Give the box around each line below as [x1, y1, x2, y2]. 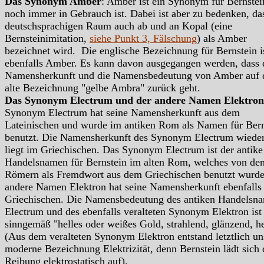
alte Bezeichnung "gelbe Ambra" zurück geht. [5, 82, 206, 94]
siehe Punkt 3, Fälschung [90, 32, 197, 45]
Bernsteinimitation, [5, 32, 90, 45]
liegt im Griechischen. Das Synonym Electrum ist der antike [5, 144, 263, 156]
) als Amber [197, 32, 247, 45]
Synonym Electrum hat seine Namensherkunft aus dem [5, 107, 240, 119]
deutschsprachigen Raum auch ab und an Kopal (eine [5, 20, 232, 32]
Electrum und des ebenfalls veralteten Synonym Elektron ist [5, 206, 262, 218]
